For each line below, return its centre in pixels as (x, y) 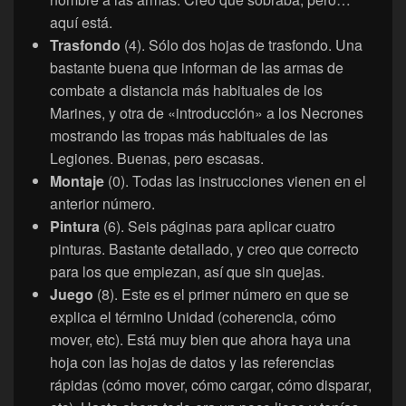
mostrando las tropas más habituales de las (189, 136)
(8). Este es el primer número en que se (223, 295)
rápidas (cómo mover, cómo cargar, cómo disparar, (211, 385)
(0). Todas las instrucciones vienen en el (237, 181)
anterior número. (102, 204)
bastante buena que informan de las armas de (197, 68)
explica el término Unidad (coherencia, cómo (193, 317)
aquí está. (81, 23)
